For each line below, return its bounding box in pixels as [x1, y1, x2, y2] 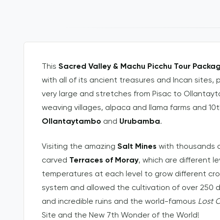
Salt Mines [117, 142, 157, 151]
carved [42, 156, 69, 165]
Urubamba [119, 118, 160, 126]
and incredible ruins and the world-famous [42, 197, 198, 206]
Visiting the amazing [42, 142, 117, 151]
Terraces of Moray [69, 156, 138, 165]
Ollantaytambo [42, 118, 101, 126]
